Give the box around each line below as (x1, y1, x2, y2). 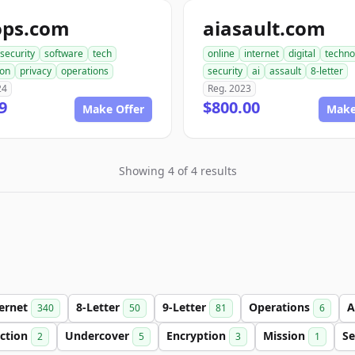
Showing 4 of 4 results (118, 163, 237, 178)
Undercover (65, 328, 132, 343)
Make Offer (82, 101, 144, 116)
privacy (20, 64, 52, 78)
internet (244, 47, 279, 60)
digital (288, 47, 315, 60)
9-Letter (162, 300, 209, 315)
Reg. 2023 (208, 82, 251, 95)
